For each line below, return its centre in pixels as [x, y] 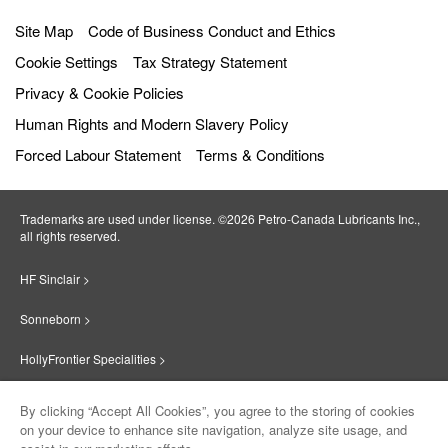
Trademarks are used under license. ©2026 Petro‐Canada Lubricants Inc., [220, 219]
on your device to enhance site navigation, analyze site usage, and [213, 429]
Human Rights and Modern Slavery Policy [152, 124]
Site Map [44, 31]
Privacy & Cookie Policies [99, 93]
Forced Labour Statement [98, 155]
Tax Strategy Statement [210, 62]
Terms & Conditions [260, 155]
